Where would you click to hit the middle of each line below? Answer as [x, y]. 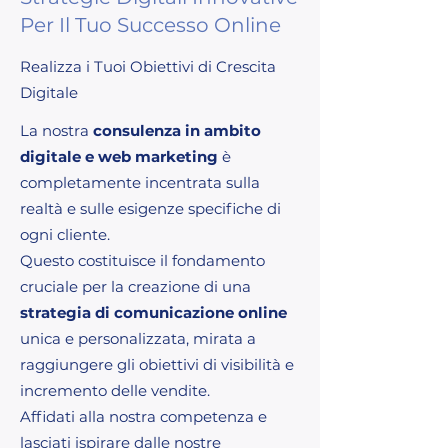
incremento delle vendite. [115, 390]
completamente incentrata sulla [140, 182]
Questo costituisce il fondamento [142, 260]
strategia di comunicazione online [153, 312]
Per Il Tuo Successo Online [150, 24]
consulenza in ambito [177, 130]
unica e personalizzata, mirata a [138, 338]
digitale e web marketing [121, 156]
